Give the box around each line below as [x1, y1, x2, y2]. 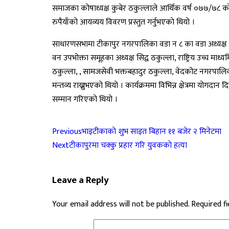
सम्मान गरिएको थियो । [52, 93, 118, 106]
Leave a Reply [52, 172, 109, 188]
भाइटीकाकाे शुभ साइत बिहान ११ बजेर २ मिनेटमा [82, 125, 221, 139]
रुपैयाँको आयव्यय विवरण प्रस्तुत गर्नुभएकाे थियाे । [52, 15, 195, 29]
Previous [52, 125, 82, 139]
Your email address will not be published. [52, 197, 189, 212]
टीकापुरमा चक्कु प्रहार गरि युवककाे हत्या [69, 139, 187, 152]
